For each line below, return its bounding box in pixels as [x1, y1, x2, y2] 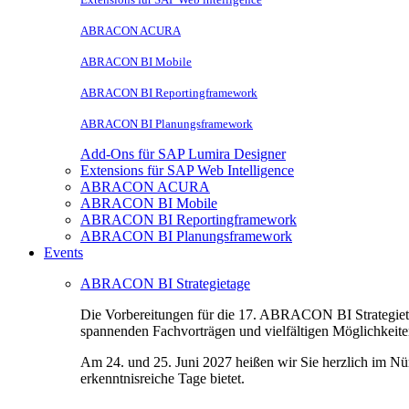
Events [44, 245, 83, 261]
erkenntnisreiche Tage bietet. [80, 371, 245, 387]
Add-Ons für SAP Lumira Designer [80, 146, 286, 163]
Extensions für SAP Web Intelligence [80, 163, 294, 179]
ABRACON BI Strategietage [80, 276, 250, 292]
